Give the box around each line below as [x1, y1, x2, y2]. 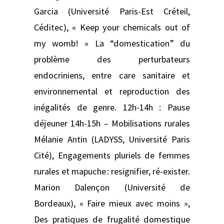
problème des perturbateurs [34, 53, 190, 65]
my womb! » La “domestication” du [34, 37, 190, 49]
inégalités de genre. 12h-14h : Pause [34, 101, 190, 113]
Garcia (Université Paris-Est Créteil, [34, 5, 190, 17]
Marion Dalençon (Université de [34, 181, 190, 193]
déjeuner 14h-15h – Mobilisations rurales [34, 117, 190, 129]
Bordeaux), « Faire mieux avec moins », [34, 197, 190, 209]
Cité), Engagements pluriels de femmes [34, 149, 190, 161]
